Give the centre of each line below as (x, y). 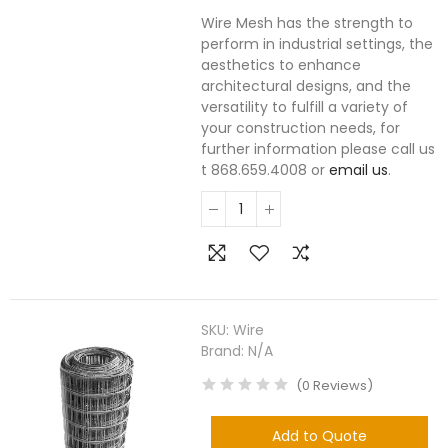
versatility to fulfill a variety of (305, 107)
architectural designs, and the (306, 86)
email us (359, 170)
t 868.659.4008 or (265, 170)
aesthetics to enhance (281, 65)
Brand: (225, 351)
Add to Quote (320, 436)
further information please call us (318, 149)
